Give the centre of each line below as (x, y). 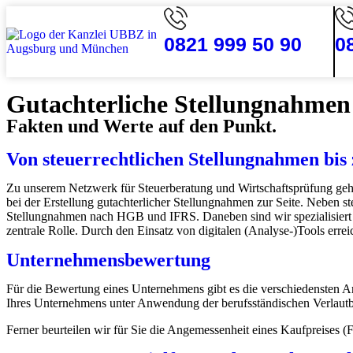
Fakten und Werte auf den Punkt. (141, 126)
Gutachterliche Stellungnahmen (178, 104)
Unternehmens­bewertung (108, 260)
